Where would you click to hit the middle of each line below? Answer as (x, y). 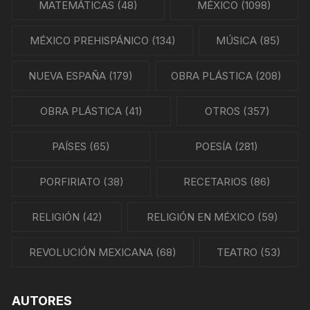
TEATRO (237, 252)
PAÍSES (69, 146)
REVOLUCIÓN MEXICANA (91, 252)
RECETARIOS (216, 182)
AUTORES (42, 301)
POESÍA (214, 146)
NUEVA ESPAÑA (67, 76)
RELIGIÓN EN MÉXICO (201, 217)
